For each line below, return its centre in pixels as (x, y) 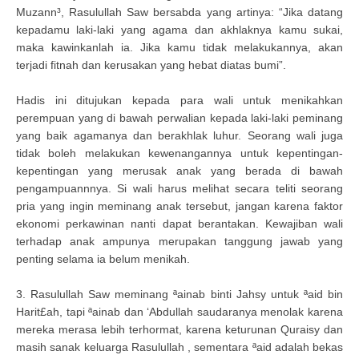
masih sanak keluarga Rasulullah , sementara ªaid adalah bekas (179, 347)
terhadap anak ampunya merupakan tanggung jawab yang (179, 241)
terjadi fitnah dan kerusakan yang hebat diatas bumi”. (151, 65)
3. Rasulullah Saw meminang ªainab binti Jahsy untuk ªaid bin (179, 294)
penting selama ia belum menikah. (103, 259)
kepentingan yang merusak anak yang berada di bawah (179, 171)
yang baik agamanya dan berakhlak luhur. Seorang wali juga (179, 135)
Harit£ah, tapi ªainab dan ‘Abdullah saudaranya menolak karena (179, 312)
